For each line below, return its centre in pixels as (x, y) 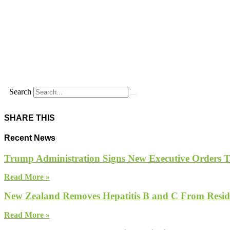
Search (20, 91)
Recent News (30, 138)
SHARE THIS (30, 118)
